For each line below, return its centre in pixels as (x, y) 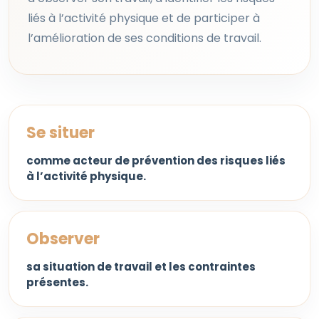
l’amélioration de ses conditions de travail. (145, 38)
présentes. (57, 282)
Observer (63, 239)
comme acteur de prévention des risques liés (156, 161)
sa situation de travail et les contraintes (141, 267)
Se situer (61, 133)
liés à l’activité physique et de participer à (144, 18)
